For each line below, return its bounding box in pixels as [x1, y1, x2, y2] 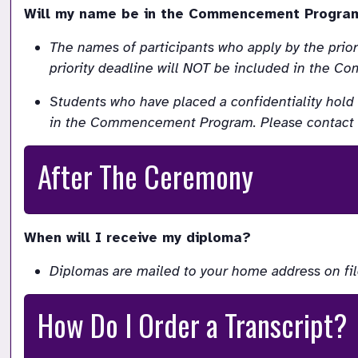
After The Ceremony [38, 154, 253, 199]
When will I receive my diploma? [24, 229, 251, 247]
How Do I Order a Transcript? [38, 303, 348, 348]
